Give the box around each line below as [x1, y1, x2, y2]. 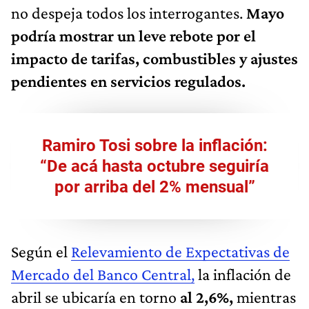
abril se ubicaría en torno [11, 287, 180, 306]
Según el [11, 241, 71, 261]
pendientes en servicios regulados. [11, 71, 246, 90]
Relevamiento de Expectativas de [71, 241, 290, 261]
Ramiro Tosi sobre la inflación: [41, 135, 268, 155]
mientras [237, 287, 296, 306]
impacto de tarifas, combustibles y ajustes [11, 48, 298, 68]
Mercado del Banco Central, [11, 264, 195, 283]
